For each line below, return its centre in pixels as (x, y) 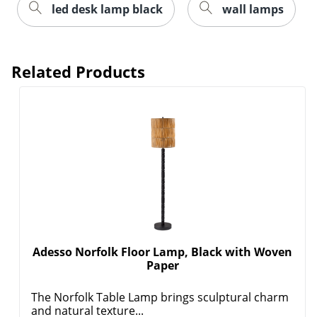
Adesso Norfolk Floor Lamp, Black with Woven (163, 252)
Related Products (78, 71)
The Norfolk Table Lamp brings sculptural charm (160, 297)
